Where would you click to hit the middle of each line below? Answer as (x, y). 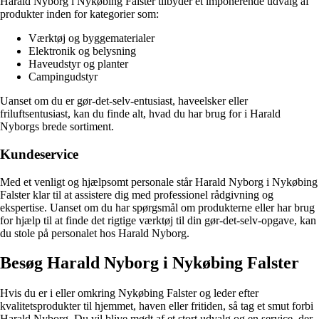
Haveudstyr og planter (78, 64)
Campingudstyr (63, 77)
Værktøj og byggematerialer (91, 38)
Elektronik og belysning (82, 51)
